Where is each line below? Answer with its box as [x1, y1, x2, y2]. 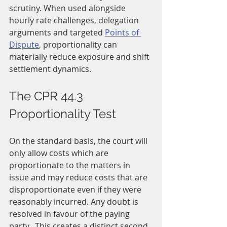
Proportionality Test [9, 106, 116, 122]
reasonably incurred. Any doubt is [9, 196, 140, 208]
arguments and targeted [9, 27, 105, 39]
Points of [105, 27, 141, 39]
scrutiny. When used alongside [9, 3, 128, 14]
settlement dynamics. [9, 63, 91, 75]
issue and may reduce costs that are [9, 172, 149, 183]
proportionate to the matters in [9, 160, 132, 171]
